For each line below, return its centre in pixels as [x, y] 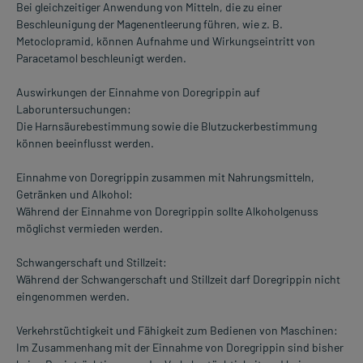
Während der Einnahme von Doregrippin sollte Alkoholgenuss [167, 211]
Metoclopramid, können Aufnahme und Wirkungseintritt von [166, 41]
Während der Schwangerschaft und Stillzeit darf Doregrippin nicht [178, 280]
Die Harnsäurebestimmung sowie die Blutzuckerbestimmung [167, 126]
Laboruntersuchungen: [74, 109]
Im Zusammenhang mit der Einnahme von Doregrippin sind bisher [180, 348]
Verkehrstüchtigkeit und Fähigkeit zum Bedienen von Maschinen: [177, 331]
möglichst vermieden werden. [90, 228]
